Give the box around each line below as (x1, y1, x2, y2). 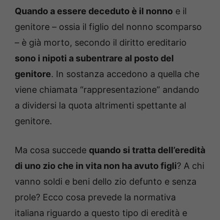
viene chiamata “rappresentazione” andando (15, 84, 199, 95)
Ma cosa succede (15, 145, 89, 156)
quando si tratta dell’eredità (89, 145, 205, 156)
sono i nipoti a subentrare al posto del (15, 53, 174, 64)
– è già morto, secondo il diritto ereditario (15, 37, 187, 48)
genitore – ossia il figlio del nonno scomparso (15, 22, 202, 32)
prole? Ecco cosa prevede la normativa (15, 192, 176, 203)
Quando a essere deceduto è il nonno (15, 6, 173, 17)
